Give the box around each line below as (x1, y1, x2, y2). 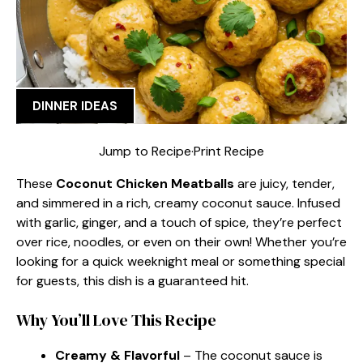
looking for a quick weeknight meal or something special (16, 252, 345, 270)
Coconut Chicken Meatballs (56, 174, 234, 192)
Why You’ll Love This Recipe (16, 308, 216, 331)
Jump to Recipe (99, 142, 191, 160)
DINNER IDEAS (32, 98, 117, 114)
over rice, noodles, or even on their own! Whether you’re (16, 233, 347, 250)
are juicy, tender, (234, 174, 335, 192)
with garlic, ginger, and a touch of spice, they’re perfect (16, 213, 342, 231)
